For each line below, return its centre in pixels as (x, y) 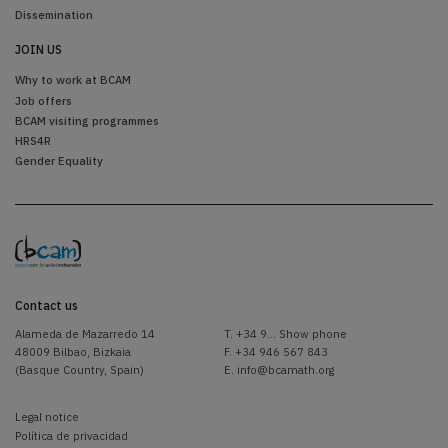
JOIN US (38, 50)
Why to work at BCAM (73, 80)
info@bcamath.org (285, 369)
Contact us (46, 306)
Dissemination (54, 15)
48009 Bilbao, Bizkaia (73, 351)
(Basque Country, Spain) (79, 369)
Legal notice (47, 416)
